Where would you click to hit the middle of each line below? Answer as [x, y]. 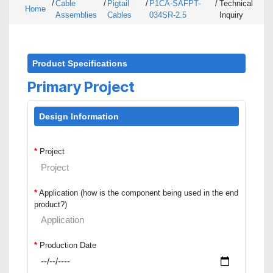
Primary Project [81, 87]
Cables [119, 15]
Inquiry [231, 15]
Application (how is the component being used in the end [139, 193]
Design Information [79, 117]
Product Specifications [80, 64]
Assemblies [76, 15]
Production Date [68, 245]
